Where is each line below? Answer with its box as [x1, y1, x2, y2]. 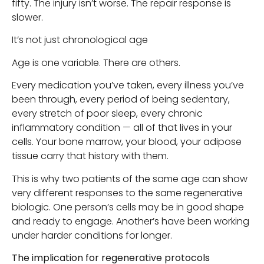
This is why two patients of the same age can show [12, 171, 247, 186]
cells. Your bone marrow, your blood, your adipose [12, 135, 242, 149]
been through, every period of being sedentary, [12, 93, 230, 107]
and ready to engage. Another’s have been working [12, 214, 249, 228]
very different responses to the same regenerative [12, 186, 243, 200]
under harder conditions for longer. [12, 228, 172, 242]
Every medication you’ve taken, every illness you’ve [12, 78, 244, 93]
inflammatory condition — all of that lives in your [12, 121, 232, 135]
